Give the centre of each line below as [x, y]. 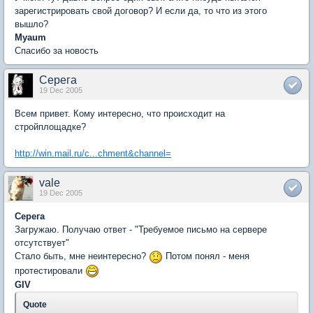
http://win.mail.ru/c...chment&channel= [93, 154]
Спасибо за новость [57, 51]
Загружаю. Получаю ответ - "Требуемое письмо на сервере [141, 230]
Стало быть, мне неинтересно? [82, 256]
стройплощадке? [50, 127]
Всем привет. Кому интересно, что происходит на [120, 114]
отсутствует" [42, 243]
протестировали [50, 270]
